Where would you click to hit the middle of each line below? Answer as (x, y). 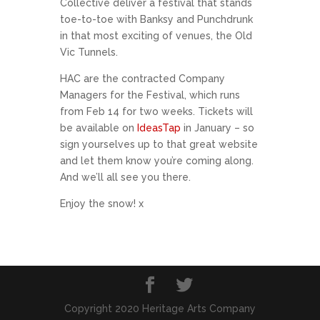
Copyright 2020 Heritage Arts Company (160, 309)
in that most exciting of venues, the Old (156, 36)
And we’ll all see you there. (125, 177)
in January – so (217, 128)
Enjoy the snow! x (102, 204)
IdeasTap (159, 128)
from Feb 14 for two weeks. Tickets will (156, 111)
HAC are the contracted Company (142, 79)
